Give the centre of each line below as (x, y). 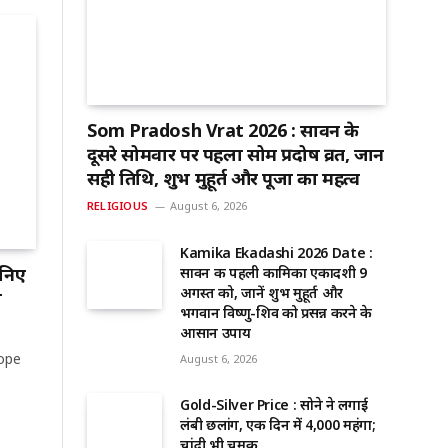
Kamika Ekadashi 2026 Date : (276, 253)
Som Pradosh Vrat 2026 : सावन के (223, 130)
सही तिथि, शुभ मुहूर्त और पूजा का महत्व (223, 178)
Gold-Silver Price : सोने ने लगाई (274, 405)
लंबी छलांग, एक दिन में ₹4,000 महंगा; (278, 425)
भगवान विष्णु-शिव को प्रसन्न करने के (276, 313)
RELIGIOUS (117, 206)
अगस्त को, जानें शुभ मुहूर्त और (261, 293)
